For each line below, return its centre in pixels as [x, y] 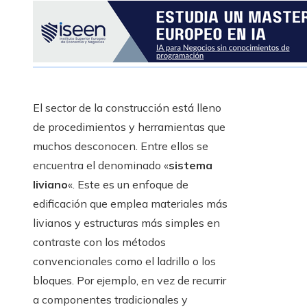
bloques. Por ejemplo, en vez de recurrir [130, 281]
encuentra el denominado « [101, 165]
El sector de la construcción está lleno [127, 108]
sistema [191, 165]
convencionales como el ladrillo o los [124, 261]
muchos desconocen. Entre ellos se [121, 146]
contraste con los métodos [99, 242]
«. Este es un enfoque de [128, 185]
